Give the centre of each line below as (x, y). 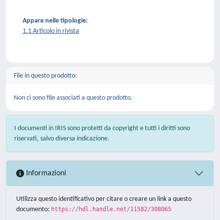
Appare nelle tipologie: (55, 21)
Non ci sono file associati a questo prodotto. (73, 98)
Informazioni (45, 173)
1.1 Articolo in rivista (51, 31)
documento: (34, 209)
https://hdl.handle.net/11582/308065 (111, 209)
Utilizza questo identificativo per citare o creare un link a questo (104, 199)
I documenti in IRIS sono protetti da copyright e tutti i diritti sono (102, 128)
